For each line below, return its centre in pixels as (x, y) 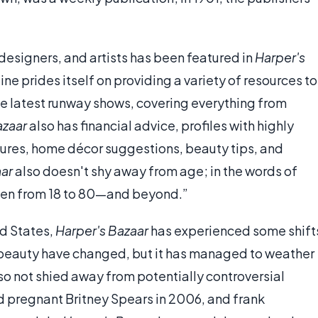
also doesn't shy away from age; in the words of (155, 171)
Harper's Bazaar (102, 230)
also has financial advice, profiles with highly (160, 125)
